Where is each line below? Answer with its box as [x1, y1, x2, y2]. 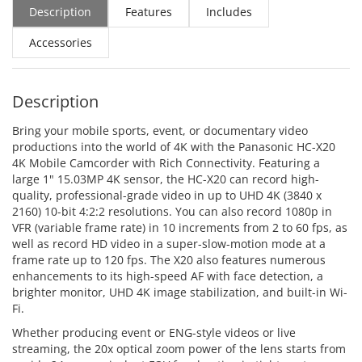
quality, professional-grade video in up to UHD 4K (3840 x [12, 187, 322, 204]
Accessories [29, 35, 92, 51]
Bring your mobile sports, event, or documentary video [12, 123, 308, 139]
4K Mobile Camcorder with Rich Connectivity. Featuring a [12, 155, 320, 171]
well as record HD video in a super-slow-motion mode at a [12, 236, 326, 252]
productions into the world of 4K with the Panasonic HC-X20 [12, 139, 335, 155]
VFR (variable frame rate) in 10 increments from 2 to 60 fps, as [12, 220, 347, 236]
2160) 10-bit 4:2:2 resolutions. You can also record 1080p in [12, 204, 332, 220]
